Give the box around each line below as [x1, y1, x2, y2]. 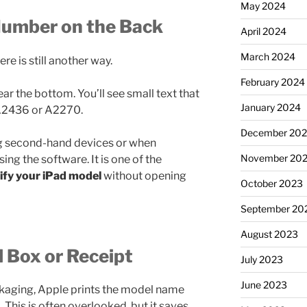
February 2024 [240, 75, 305, 88]
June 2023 [240, 278, 287, 291]
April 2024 [240, 25, 286, 37]
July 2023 [240, 253, 283, 265]
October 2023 [240, 177, 303, 189]
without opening [103, 169, 186, 182]
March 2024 [240, 50, 295, 62]
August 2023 [240, 228, 298, 240]
